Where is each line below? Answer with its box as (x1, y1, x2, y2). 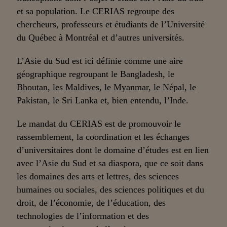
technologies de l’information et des (17, 210, 149, 221)
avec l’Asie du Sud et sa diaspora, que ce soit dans (17, 158, 204, 168)
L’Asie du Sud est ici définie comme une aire (17, 55, 183, 66)
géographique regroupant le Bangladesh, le (17, 68, 175, 79)
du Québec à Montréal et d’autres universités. (17, 32, 185, 43)
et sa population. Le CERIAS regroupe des (17, 6, 175, 16)
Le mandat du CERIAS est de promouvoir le (17, 118, 181, 129)
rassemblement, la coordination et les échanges (17, 131, 190, 142)
